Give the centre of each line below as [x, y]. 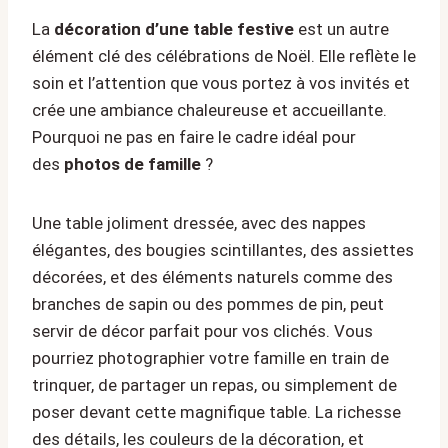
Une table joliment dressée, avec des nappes [199, 223]
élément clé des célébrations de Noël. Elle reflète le [224, 56]
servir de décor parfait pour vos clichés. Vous [202, 331]
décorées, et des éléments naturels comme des [212, 277]
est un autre [341, 29]
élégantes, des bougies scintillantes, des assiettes [223, 250]
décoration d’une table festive [174, 29]
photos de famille [132, 164]
